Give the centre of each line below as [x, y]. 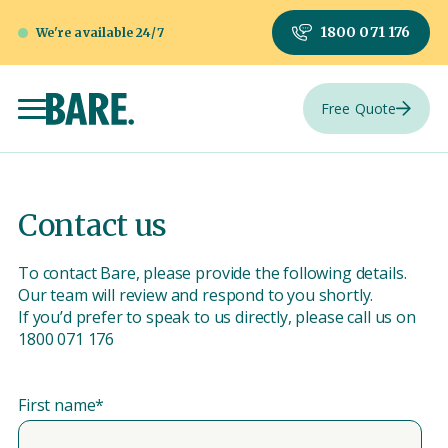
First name [57, 405]
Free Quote [358, 109]
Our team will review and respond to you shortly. [196, 295]
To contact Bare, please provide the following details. [212, 273]
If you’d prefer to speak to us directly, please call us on [217, 317]
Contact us [92, 225]
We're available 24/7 [100, 32]
